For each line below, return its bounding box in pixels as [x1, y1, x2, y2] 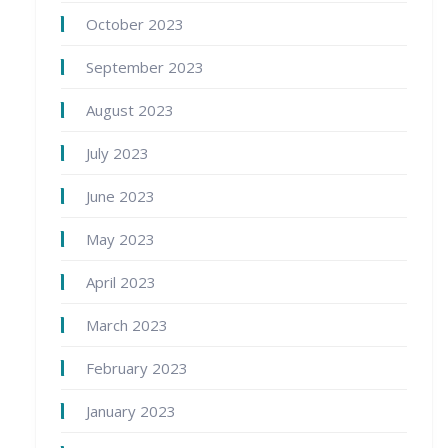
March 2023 [86, 315, 168, 336]
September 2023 [86, 57, 204, 78]
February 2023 [86, 358, 188, 379]
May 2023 [86, 229, 155, 250]
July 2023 [86, 143, 149, 164]
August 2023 [86, 100, 174, 121]
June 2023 [86, 186, 155, 207]
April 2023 [86, 272, 156, 293]
